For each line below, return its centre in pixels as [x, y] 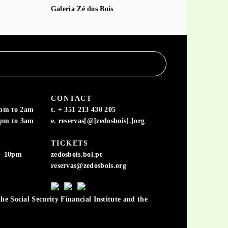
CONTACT [72, 98]
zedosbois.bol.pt [77, 154]
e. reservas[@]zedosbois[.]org [98, 120]
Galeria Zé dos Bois [82, 9]
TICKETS [70, 143]
